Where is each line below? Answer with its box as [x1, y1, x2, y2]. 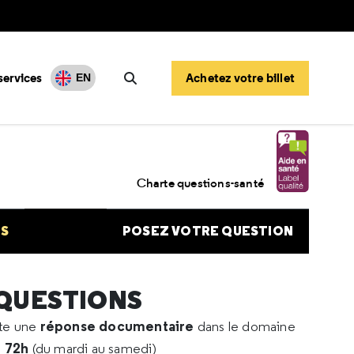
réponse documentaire [40, 317, 198, 335]
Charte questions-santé [136, 175, 264, 191]
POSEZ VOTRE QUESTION [122, 223, 293, 239]
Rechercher [133, 88, 202, 104]
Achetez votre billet [186, 69, 295, 86]
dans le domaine [197, 318, 296, 335]
